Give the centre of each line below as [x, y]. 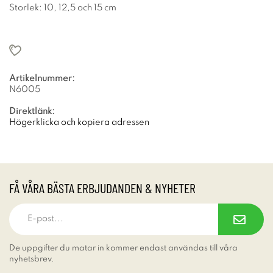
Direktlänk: [32, 111]
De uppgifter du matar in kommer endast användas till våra [123, 248]
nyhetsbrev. [32, 259]
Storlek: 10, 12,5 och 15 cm [63, 8]
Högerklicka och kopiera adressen [79, 122]
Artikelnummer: [42, 78]
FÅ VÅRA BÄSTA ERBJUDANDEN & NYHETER [102, 187]
